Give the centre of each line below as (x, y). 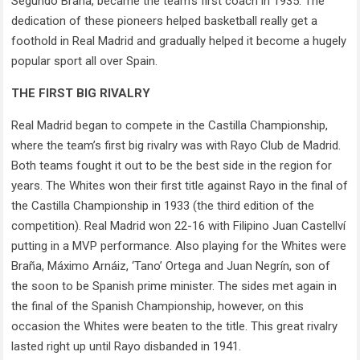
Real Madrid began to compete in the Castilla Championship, (170, 126)
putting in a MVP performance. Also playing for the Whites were (179, 246)
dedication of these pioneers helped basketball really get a (165, 21)
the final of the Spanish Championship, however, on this (158, 307)
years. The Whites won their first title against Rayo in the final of (180, 186)
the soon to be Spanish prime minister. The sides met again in (174, 286)
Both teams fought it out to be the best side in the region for (172, 166)
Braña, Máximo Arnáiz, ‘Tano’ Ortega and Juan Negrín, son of (171, 266)
